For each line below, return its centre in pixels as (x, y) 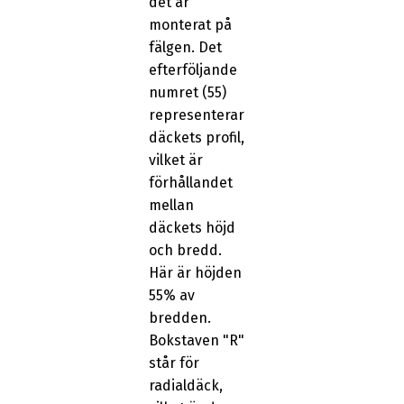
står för (174, 363)
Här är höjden (195, 273)
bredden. (179, 318)
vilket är (175, 161)
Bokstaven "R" (196, 341)
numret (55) (187, 93)
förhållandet (190, 183)
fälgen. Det (185, 48)
